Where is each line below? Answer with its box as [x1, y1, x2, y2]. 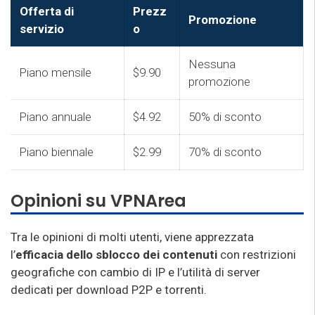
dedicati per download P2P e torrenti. [11, 282, 207, 297]
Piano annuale [19, 109, 91, 124]
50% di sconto [188, 109, 262, 124]
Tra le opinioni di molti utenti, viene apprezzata [11, 229, 254, 244]
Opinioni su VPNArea [11, 188, 186, 212]
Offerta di [20, 4, 74, 18]
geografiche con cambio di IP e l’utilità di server [11, 264, 260, 279]
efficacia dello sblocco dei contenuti [15, 247, 217, 262]
